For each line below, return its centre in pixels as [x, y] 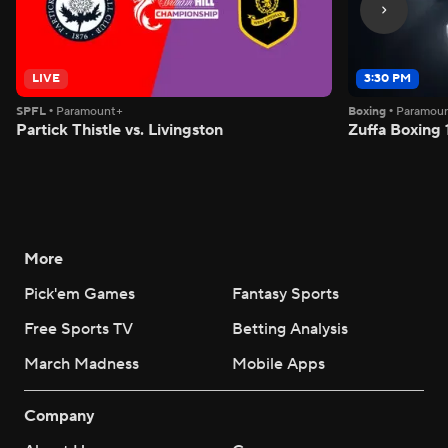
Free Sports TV [78, 328]
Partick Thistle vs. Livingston [119, 129]
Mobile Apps [278, 363]
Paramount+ [89, 111]
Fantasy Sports [285, 293]
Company [59, 415]
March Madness [81, 363]
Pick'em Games [79, 293]
